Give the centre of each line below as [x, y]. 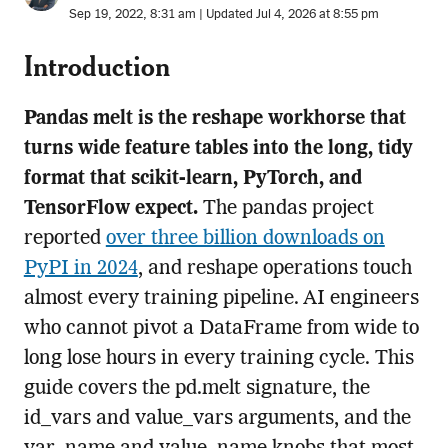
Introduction [96, 66]
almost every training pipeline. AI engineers [221, 299]
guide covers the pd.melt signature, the [196, 389]
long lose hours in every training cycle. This [218, 359]
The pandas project [285, 209]
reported [64, 239]
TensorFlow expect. [110, 209]
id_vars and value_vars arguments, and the [217, 419]
